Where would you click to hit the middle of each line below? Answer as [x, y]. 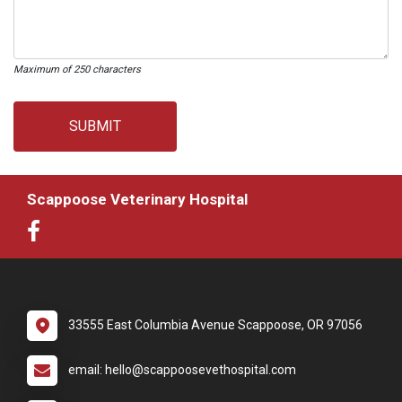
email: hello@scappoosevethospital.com [182, 370]
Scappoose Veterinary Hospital [137, 199]
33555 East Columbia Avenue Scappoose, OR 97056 [215, 325]
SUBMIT [95, 126]
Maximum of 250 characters [77, 70]
